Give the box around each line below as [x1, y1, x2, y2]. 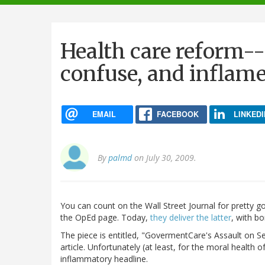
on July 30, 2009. [132, 152, 196, 164]
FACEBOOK [156, 108, 199, 119]
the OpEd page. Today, [60, 212, 148, 224]
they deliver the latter [148, 212, 231, 224]
